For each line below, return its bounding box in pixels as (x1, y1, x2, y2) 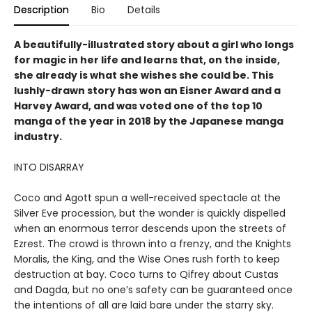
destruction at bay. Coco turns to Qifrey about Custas (14, 267, 279, 281)
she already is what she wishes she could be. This (14, 68, 274, 82)
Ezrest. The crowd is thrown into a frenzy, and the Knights (14, 236, 291, 251)
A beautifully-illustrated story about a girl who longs (14, 37, 294, 52)
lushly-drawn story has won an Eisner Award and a (14, 83, 281, 97)
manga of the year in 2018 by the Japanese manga (14, 114, 283, 128)
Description (14, 2, 69, 17)
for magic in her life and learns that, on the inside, (14, 52, 280, 67)
